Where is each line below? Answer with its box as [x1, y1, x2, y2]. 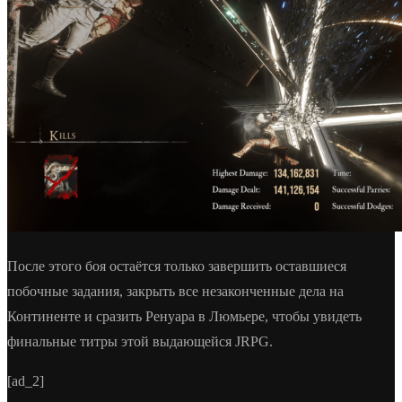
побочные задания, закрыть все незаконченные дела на [7, 283, 344, 299]
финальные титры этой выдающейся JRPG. [7, 333, 273, 349]
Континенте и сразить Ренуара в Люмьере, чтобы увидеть [7, 308, 362, 324]
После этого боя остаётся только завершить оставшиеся [7, 258, 346, 274]
